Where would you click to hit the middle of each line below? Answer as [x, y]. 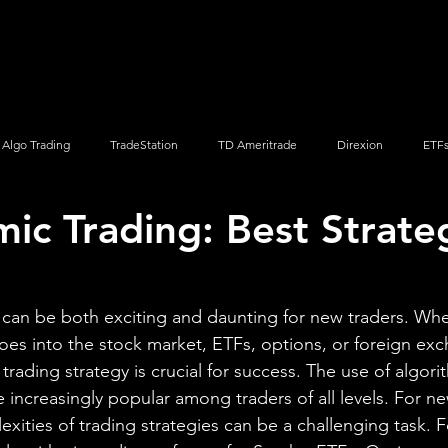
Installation [232, 55]
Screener [57, 55]
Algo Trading [36, 144]
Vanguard [73, 224]
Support [412, 55]
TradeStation [144, 144]
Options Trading [354, 224]
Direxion [360, 144]
